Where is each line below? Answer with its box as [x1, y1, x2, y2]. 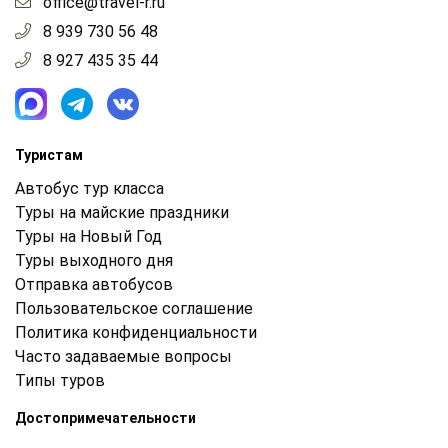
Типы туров [15, 370, 105, 390]
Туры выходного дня [15, 250, 173, 270]
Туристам [15, 146, 83, 163]
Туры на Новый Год [15, 226, 162, 246]
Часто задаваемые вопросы [15, 346, 232, 366]
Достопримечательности [15, 409, 196, 426]
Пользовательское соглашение [15, 298, 253, 318]
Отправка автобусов [15, 274, 173, 294]
